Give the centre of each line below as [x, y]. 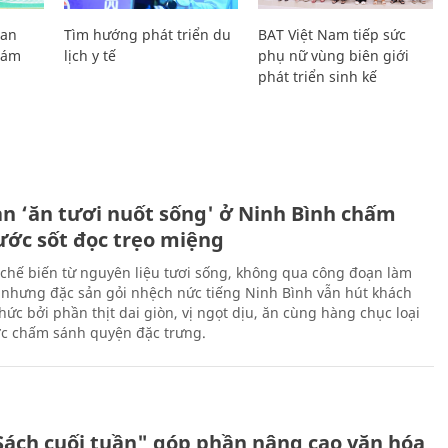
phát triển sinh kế [318, 76]
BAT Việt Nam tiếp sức [332, 34]
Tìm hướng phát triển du [147, 34]
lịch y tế [89, 55]
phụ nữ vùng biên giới [334, 55]
